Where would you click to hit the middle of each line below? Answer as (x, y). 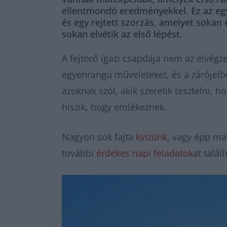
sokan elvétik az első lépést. (122, 34)
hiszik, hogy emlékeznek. (114, 107)
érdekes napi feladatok (145, 153)
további (79, 153)
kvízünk (152, 137)
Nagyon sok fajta (99, 137)
